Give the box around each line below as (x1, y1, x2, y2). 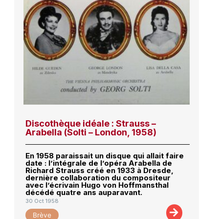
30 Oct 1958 (25, 197, 59, 204)
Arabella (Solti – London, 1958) (25, 127, 156, 138)
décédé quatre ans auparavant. (25, 188, 142, 197)
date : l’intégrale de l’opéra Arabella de (25, 158, 172, 168)
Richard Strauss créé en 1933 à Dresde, (25, 166, 174, 175)
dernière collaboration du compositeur (25, 173, 171, 183)
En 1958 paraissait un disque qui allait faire (25, 151, 184, 161)
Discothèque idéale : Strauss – (25, 118, 156, 129)
